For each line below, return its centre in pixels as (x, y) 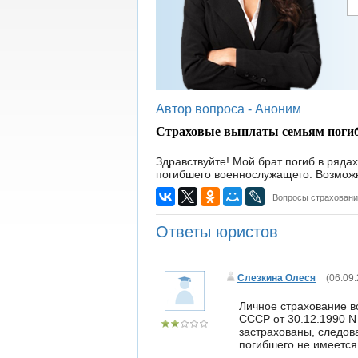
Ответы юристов (217, 232)
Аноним (278, 109)
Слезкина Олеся (276, 278)
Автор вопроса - (205, 109)
